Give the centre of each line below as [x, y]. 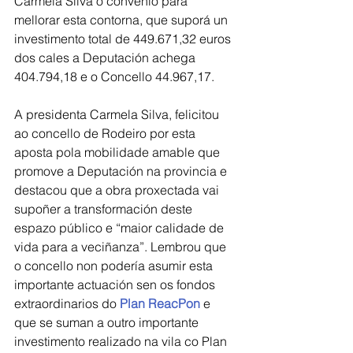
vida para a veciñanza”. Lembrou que [122, 247]
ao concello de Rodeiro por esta [106, 133]
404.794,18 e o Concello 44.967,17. [114, 76]
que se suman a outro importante [108, 322]
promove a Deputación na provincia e [122, 171]
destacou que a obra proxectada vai [118, 190]
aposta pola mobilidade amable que [119, 152]
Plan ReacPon [160, 303]
